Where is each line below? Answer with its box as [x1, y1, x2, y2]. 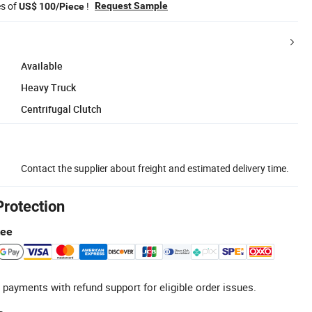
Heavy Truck [21, 80, 76, 94]
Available [21, 58, 63, 72]
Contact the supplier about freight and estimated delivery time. [21, 161, 289, 175]
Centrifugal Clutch [21, 102, 102, 116]
